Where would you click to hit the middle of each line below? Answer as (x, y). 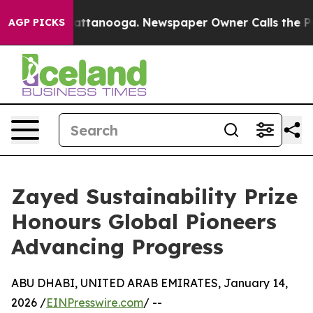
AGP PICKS (37, 22)
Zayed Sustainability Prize (154, 196)
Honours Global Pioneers (144, 221)
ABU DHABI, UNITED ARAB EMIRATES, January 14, (150, 283)
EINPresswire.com (95, 303)
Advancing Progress (117, 247)
